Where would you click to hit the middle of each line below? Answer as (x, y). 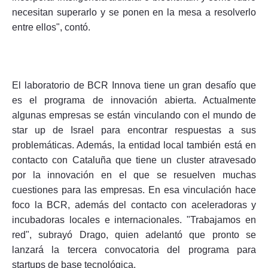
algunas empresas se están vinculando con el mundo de (134, 115)
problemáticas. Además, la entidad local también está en (134, 145)
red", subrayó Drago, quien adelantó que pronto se (134, 234)
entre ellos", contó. (51, 27)
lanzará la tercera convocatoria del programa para (134, 249)
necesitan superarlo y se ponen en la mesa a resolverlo (134, 12)
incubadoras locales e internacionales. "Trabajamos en (134, 220)
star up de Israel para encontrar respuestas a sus (134, 130)
